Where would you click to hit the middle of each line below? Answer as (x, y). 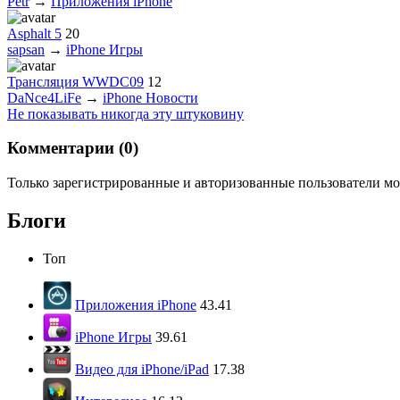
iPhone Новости (150, 97)
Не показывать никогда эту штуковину (125, 113)
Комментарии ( (66, 148)
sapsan (26, 49)
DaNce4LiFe (44, 97)
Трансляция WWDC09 (75, 81)
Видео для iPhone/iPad (142, 369)
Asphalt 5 (34, 33)
